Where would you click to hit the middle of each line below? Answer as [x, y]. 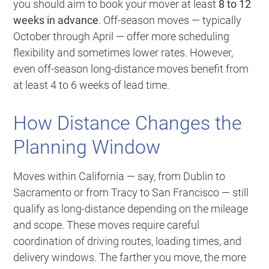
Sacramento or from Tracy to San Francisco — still [131, 193]
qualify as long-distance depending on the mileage [131, 209]
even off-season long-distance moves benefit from [131, 69]
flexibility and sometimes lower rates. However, [123, 53]
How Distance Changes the [128, 123]
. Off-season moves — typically [170, 20]
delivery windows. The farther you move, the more [130, 258]
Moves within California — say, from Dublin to [119, 177]
